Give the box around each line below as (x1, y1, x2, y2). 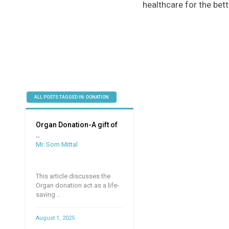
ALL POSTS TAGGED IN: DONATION (34, 95, 109, 100)
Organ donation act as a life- (36, 181, 120, 189)
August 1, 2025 (36, 215, 75, 221)
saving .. (36, 191, 60, 198)
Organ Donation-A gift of (36, 121, 118, 129)
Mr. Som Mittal (36, 141, 78, 148)
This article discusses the (36, 172, 111, 180)
